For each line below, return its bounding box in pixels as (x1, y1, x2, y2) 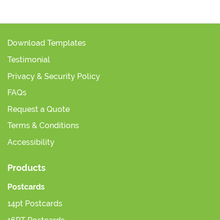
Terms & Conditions (7, 121, 79, 131)
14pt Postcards (7, 198, 62, 208)
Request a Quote (7, 104, 70, 114)
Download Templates (7, 38, 86, 48)
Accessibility (7, 137, 55, 147)
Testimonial (7, 55, 50, 64)
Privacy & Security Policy (7, 71, 100, 81)
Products (7, 162, 46, 173)
